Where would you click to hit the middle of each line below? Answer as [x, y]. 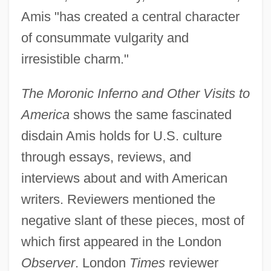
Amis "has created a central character [130, 17]
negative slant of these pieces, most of [132, 221]
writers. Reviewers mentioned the [118, 200]
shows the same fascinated [150, 115]
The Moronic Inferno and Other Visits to [135, 94]
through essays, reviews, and [106, 157]
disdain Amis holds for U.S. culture [121, 136]
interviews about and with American [124, 178]
